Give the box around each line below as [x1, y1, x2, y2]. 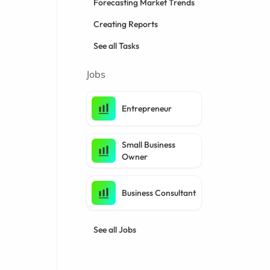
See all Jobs [93, 224, 137, 235]
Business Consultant [122, 187, 196, 198]
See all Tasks [93, 40, 140, 51]
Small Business [122, 139, 176, 150]
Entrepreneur [122, 103, 172, 114]
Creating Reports [93, 19, 159, 30]
